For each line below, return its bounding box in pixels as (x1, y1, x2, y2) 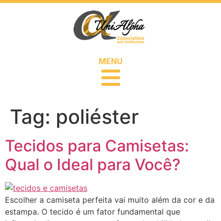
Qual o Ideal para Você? (5, 155, 181, 174)
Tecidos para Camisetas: (5, 136, 189, 155)
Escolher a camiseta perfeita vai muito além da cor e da (5, 195, 215, 205)
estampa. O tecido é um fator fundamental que (5, 207, 180, 217)
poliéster (56, 105, 139, 129)
